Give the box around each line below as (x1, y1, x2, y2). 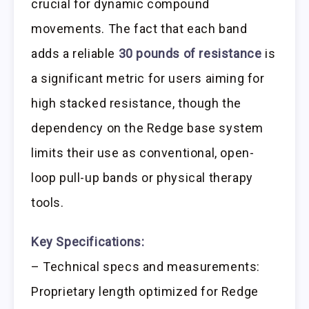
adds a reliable (31, 46, 119, 61)
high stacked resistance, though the (31, 96, 242, 111)
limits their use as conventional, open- (31, 146, 255, 161)
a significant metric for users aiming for (31, 71, 265, 86)
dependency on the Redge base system (31, 121, 264, 136)
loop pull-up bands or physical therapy (31, 170, 253, 186)
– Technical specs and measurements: (31, 259, 261, 274)
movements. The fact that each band (31, 21, 248, 37)
